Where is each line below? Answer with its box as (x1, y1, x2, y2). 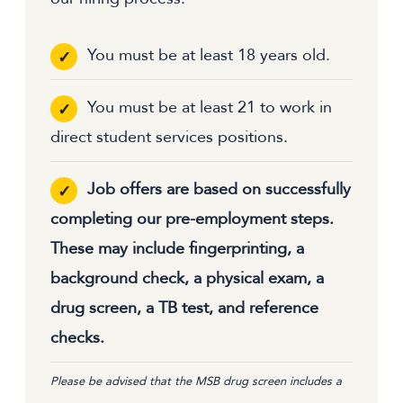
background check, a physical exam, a (50, 267, 324, 291)
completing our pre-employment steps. (50, 208, 334, 231)
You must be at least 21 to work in (87, 96, 333, 120)
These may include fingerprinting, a (50, 237, 304, 261)
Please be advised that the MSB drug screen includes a (50, 373, 342, 390)
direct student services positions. (50, 126, 288, 149)
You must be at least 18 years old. (87, 44, 331, 67)
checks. (50, 327, 104, 350)
